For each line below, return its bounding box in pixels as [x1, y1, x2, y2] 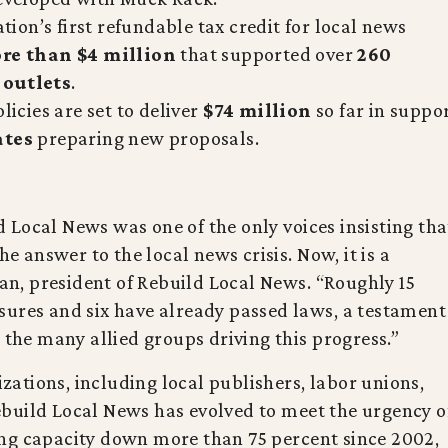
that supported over [175, 43, 358, 65]
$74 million [203, 99, 312, 121]
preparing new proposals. [32, 127, 259, 149]
